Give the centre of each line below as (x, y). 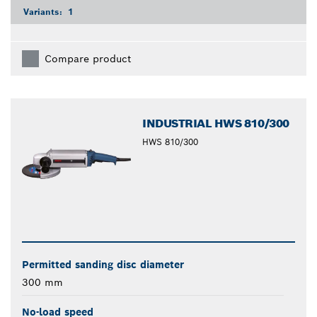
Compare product (88, 58)
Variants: (44, 11)
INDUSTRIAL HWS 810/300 (216, 123)
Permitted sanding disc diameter (103, 264)
